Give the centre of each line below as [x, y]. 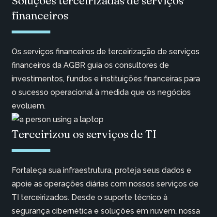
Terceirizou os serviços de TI [84, 134]
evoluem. [29, 106]
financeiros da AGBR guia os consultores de [90, 65]
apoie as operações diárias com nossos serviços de [105, 184]
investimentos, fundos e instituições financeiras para [106, 79]
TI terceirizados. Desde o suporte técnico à [90, 198]
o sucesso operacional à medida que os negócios [101, 93]
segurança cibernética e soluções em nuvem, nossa [106, 211]
